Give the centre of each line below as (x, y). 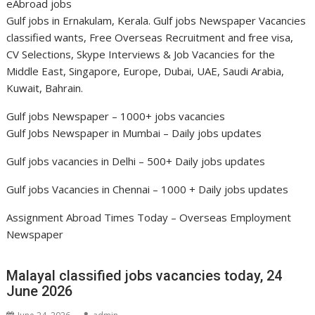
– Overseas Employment (230, 217)
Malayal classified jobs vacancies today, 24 (144, 276)
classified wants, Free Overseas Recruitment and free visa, (150, 37)
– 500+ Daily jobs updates (201, 161)
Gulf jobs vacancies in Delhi (71, 161)
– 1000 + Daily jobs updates (219, 189)
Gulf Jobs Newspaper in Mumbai (84, 133)
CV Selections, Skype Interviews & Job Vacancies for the (141, 54)
